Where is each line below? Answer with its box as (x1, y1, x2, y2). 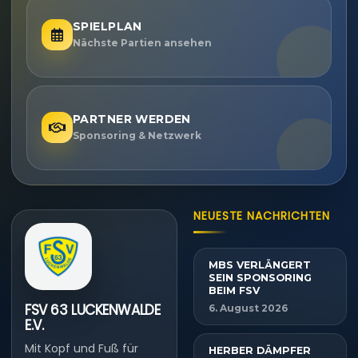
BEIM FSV (209, 284, 260, 296)
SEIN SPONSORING (209, 271, 312, 284)
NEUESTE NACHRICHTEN (193, 207, 331, 224)
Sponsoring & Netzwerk (73, 129, 201, 142)
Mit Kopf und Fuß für (25, 340, 138, 356)
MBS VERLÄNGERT (209, 258, 311, 271)
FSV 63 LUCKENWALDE (25, 300, 161, 320)
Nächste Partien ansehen (73, 37, 212, 50)
